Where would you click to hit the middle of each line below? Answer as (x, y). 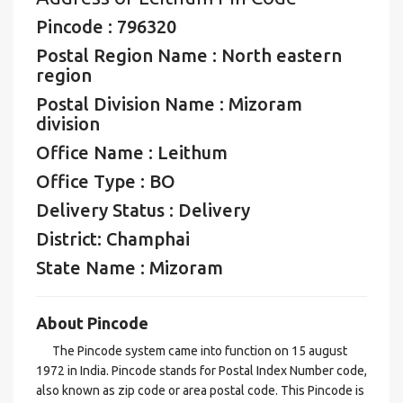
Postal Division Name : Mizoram (169, 104)
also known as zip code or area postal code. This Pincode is (200, 390)
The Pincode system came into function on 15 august (192, 351)
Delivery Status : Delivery (143, 210)
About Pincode (92, 323)
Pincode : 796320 (106, 27)
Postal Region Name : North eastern (189, 55)
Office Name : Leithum (132, 152)
